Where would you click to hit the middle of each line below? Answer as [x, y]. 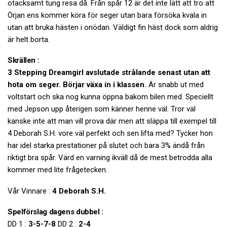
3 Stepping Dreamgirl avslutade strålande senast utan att [109, 73]
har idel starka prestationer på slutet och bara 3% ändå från [106, 146]
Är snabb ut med [175, 85]
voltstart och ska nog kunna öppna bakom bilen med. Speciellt [110, 97]
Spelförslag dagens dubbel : [55, 212]
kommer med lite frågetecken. [58, 170]
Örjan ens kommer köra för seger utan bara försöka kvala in [107, 15]
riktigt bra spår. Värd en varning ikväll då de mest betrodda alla [110, 158]
